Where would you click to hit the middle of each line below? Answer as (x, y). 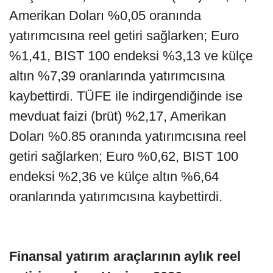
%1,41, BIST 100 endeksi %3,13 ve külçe (131, 55)
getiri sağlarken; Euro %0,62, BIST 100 (124, 156)
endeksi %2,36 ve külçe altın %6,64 (114, 176)
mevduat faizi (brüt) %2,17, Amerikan (118, 116)
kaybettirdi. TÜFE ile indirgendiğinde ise (126, 96)
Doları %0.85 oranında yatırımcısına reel (128, 136)
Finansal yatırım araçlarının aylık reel (125, 256)
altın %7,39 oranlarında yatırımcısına (117, 76)
